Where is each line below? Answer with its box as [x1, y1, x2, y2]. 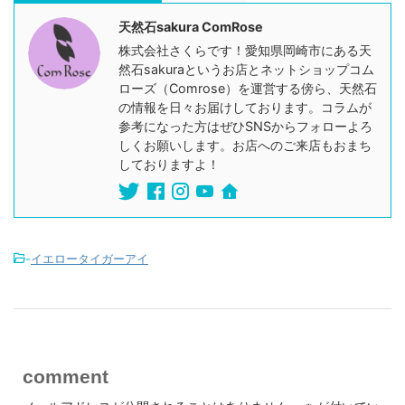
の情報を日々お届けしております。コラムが [118, 99, 372, 116]
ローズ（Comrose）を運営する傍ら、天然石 [118, 80, 377, 97]
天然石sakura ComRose [118, 19, 263, 35]
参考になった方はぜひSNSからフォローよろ [118, 118, 372, 135]
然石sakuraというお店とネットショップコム [118, 61, 374, 78]
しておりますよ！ [118, 156, 220, 173]
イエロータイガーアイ [31, 251, 148, 267]
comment [23, 366, 108, 388]
